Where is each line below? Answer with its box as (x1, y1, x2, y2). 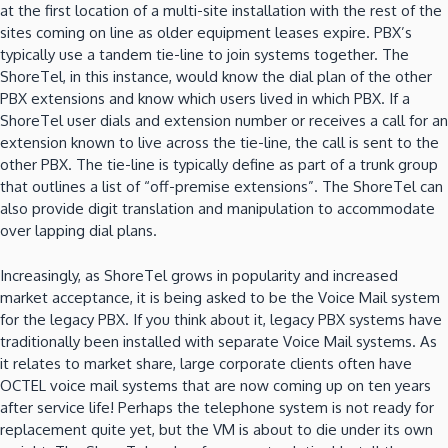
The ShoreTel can (322, 177, 443, 197)
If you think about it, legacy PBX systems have (133, 309, 442, 329)
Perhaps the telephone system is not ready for (118, 397, 434, 417)
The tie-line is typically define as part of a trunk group (76, 155, 438, 175)
